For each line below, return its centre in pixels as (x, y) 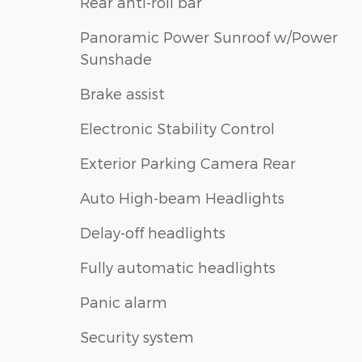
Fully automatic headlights (178, 267)
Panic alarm (124, 301)
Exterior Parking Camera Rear (188, 162)
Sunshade (116, 58)
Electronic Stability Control (177, 128)
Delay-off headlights (153, 232)
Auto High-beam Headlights (182, 197)
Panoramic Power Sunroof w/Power (209, 36)
